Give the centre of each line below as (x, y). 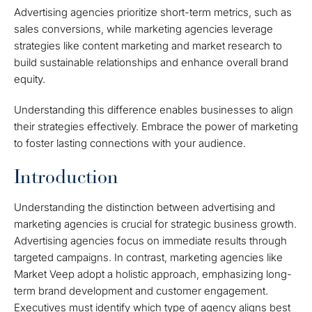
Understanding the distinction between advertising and (145, 207)
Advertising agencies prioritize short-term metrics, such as (153, 12)
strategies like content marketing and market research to (148, 46)
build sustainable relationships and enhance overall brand (151, 62)
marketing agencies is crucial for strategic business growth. (155, 224)
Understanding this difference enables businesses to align (154, 110)
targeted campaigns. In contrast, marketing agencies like (148, 257)
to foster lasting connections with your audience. (130, 143)
